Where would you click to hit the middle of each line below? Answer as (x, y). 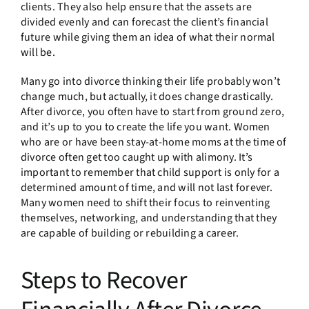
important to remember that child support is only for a (150, 173)
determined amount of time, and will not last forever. (147, 188)
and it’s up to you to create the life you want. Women (145, 127)
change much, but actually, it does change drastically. (147, 97)
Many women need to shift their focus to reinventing (145, 203)
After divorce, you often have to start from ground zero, (152, 112)
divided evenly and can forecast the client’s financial (144, 22)
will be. (39, 53)
